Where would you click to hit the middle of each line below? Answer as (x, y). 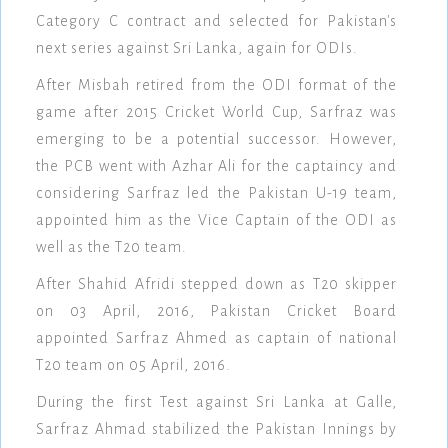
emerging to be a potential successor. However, (216, 139)
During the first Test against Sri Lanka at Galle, (216, 402)
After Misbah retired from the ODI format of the (216, 85)
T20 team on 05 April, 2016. (133, 365)
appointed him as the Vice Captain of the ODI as (216, 220)
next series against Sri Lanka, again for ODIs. (197, 48)
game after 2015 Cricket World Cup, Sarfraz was (216, 112)
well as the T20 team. (111, 247)
